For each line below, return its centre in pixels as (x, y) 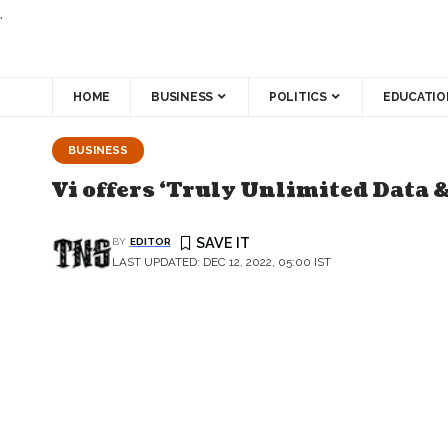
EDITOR (150, 242)
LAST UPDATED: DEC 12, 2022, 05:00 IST (221, 262)
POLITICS (297, 96)
